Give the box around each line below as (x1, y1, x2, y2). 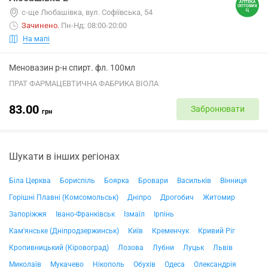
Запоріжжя (9, 210, 47, 218)
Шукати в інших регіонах (9, 151, 120, 162)
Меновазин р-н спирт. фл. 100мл (9, 63, 135, 72)
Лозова (118, 243, 144, 252)
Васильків (177, 176, 211, 185)
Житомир (203, 193, 235, 202)
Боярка (104, 176, 129, 185)
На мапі (23, 34, 50, 43)
